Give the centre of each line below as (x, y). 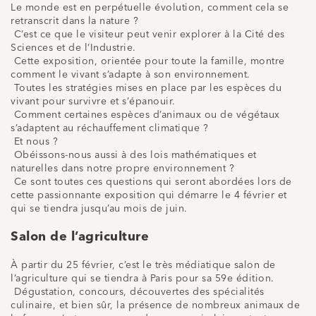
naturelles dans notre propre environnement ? (122, 168)
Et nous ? (34, 141)
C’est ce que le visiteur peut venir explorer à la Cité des (148, 34)
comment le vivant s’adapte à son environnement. (130, 74)
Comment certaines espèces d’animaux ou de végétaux (145, 115)
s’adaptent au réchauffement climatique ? (109, 128)
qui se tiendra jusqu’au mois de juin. (99, 208)
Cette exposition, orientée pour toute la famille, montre (148, 61)
